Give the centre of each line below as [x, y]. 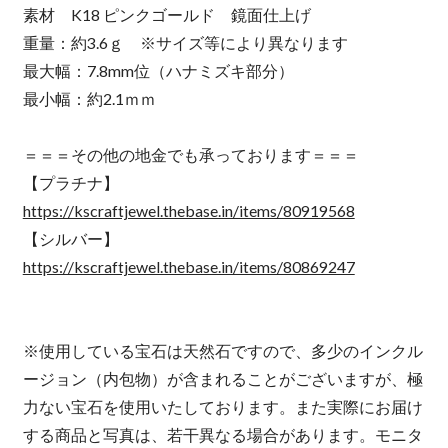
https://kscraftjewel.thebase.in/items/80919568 [188, 211]
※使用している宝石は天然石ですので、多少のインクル [222, 351]
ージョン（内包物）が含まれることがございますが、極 [222, 379]
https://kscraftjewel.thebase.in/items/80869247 [188, 267]
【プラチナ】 [70, 183]
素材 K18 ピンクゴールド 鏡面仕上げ [174, 15]
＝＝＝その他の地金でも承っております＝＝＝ [190, 155]
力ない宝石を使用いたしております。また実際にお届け [222, 407]
